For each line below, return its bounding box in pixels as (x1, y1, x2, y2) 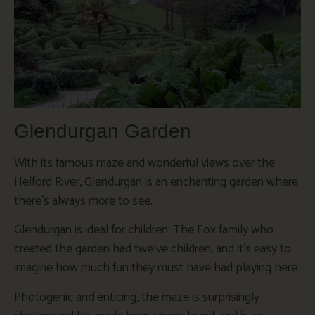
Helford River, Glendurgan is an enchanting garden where (14, 171, 298, 193)
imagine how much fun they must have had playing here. (14, 257, 300, 279)
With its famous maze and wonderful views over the (14, 152, 275, 174)
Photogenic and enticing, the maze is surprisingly (14, 286, 259, 308)
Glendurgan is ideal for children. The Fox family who (14, 219, 274, 241)
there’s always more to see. (14, 190, 153, 212)
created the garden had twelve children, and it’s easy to (14, 238, 291, 260)
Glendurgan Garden (14, 120, 191, 142)
